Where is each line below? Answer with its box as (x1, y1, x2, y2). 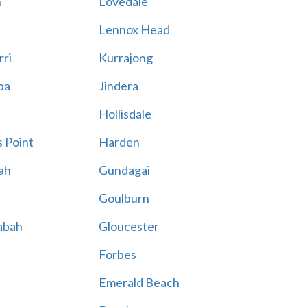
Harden (98, 134, 140, 149)
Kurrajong (98, 50, 153, 65)
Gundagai (98, 162, 150, 177)
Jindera (98, 78, 138, 93)
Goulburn (98, 191, 149, 206)
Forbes (98, 247, 136, 262)
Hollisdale (98, 106, 151, 121)
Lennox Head (98, 22, 170, 37)
